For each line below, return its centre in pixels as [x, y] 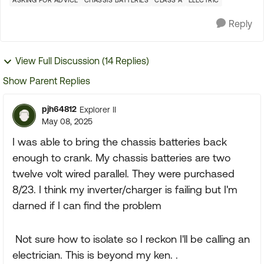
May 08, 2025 [67, 121]
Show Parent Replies [47, 81]
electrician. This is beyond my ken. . [97, 255]
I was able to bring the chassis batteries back [120, 142]
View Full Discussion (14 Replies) [82, 61]
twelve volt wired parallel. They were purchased [123, 174]
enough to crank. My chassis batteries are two [121, 158]
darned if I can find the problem [88, 205]
